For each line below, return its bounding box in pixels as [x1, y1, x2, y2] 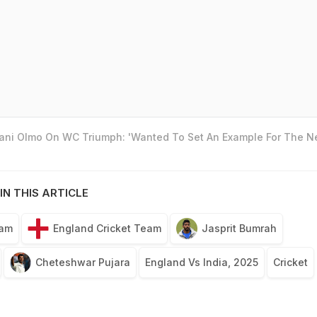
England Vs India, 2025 [144, 256, 258, 269]
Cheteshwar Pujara [35, 256, 130, 269]
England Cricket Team [52, 222, 161, 235]
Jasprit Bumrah [201, 222, 277, 235]
